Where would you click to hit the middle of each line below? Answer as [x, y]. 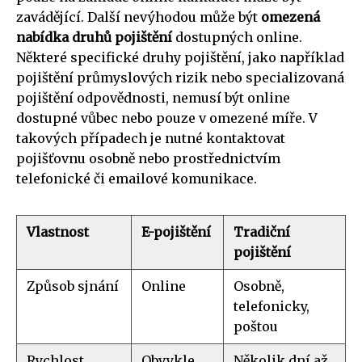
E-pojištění [176, 232]
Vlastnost [58, 232]
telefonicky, [271, 307]
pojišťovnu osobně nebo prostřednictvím [148, 159]
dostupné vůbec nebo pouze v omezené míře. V [167, 118]
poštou [256, 327]
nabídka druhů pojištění [94, 38]
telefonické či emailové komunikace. [137, 179]
